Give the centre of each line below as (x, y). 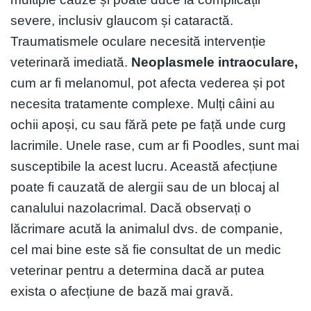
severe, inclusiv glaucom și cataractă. (122, 20)
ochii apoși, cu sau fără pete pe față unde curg (148, 124)
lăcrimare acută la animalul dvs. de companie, (146, 228)
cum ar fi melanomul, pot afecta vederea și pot (148, 83)
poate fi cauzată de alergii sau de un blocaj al (145, 187)
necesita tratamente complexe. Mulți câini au (143, 103)
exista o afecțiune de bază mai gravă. (122, 291)
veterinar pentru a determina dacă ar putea (137, 270)
